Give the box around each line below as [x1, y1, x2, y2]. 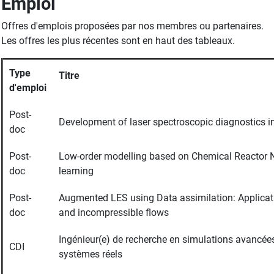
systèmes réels [59, 248, 122, 260]
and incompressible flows [59, 207, 169, 218]
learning [59, 165, 94, 177]
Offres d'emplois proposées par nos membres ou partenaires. [1, 20, 264, 32]
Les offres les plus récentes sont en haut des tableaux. [1, 35, 235, 46]
